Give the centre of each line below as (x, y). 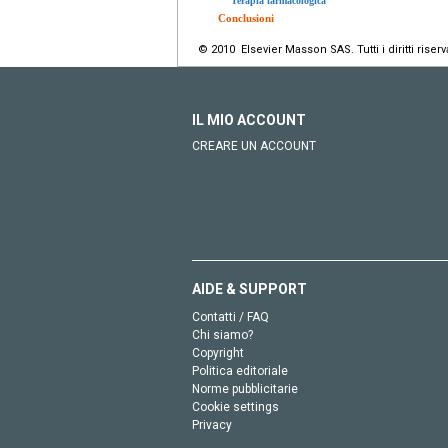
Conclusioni (246, 17)
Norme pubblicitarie (245, 388)
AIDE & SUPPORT (249, 288)
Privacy (212, 424)
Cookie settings (235, 406)
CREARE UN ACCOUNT (254, 145)
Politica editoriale (240, 370)
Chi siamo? (222, 334)
